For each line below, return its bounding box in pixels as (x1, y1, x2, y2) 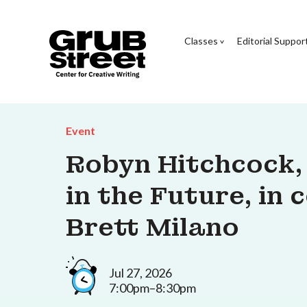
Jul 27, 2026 (109, 265, 172, 280)
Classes (184, 34, 218, 47)
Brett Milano (66, 212, 239, 243)
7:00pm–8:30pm (109, 280, 196, 295)
